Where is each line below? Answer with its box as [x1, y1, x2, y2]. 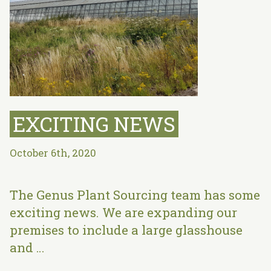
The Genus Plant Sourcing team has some [9, 186, 260, 204]
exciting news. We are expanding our [9, 204, 237, 221]
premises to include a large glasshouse [9, 221, 243, 239]
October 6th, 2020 [9, 146, 96, 160]
